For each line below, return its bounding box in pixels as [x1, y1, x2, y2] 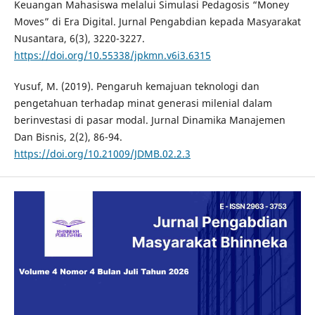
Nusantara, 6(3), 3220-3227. [13, 32, 145, 46]
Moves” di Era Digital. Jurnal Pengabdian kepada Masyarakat [13, 15, 301, 29]
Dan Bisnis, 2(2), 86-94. [13, 130, 122, 144]
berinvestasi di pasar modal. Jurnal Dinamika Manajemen [13, 113, 285, 127]
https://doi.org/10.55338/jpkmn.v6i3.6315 [13, 49, 211, 63]
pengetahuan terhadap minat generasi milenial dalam [13, 96, 272, 110]
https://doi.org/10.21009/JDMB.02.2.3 [13, 147, 191, 161]
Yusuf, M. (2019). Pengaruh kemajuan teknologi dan [13, 79, 259, 94]
